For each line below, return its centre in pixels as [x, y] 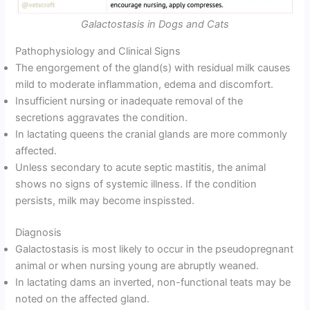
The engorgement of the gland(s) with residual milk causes [153, 67]
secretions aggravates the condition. [102, 117]
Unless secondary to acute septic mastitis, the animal [141, 167]
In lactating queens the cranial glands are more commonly [152, 134]
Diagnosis [39, 232]
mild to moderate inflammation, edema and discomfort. [145, 84]
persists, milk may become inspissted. [105, 200]
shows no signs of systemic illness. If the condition [136, 184]
